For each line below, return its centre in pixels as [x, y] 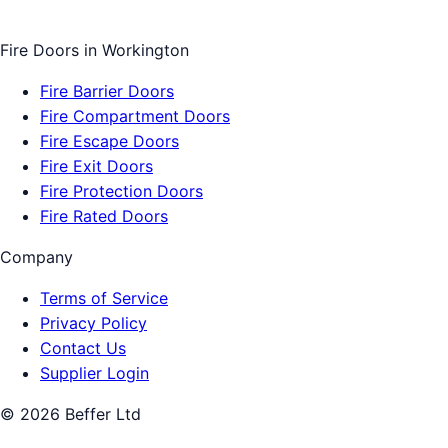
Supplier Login [94, 373]
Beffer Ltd [100, 414]
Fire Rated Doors [104, 216]
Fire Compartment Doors [135, 116]
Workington [145, 50]
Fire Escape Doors [109, 141]
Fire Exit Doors [96, 166]
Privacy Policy [93, 323]
